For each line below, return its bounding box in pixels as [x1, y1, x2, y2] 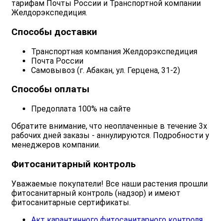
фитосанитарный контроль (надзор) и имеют [11, 188, 181, 198]
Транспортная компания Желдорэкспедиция [31, 46, 197, 56]
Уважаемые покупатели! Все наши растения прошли [11, 179, 208, 188]
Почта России [31, 56, 83, 66]
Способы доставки [11, 27, 97, 37]
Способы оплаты [11, 84, 89, 95]
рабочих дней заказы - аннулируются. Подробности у [11, 131, 209, 141]
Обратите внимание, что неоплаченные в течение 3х [11, 121, 207, 131]
